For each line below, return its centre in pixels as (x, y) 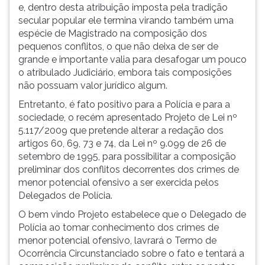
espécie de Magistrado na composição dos (113, 33)
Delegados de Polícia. (65, 195)
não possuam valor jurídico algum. (93, 85)
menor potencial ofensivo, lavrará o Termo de (117, 240)
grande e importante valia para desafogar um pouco (132, 59)
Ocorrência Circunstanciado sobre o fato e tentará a (131, 253)
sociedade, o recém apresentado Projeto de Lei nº (128, 117)
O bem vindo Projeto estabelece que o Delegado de (132, 214)
